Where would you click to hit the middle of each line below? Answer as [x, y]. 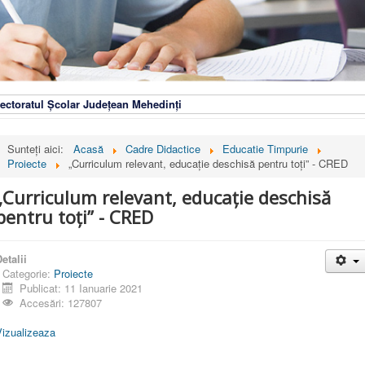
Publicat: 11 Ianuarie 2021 [81, 288]
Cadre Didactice [163, 148]
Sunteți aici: [39, 148]
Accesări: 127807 [61, 302]
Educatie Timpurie [265, 148]
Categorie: [28, 273]
